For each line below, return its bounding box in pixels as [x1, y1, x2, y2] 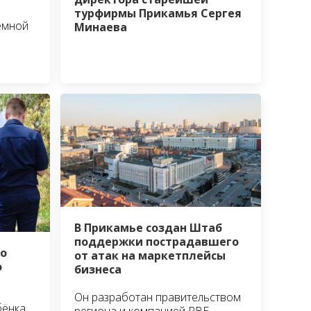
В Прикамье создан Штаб [74, 219, 223, 235]
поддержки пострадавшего [74, 233, 239, 249]
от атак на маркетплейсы [74, 247, 226, 263]
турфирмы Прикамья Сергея [74, 6, 242, 22]
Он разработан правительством [74, 289, 242, 305]
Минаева [74, 19, 128, 35]
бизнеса [74, 261, 122, 277]
